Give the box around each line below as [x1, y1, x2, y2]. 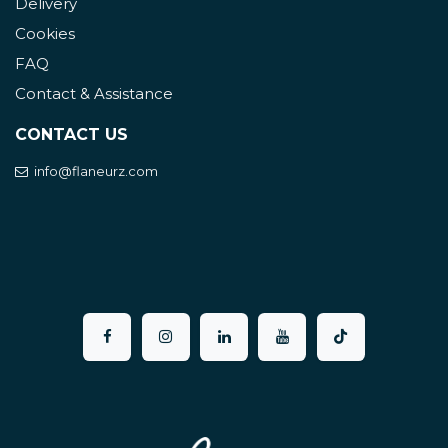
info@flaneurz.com [28, 163, 158, 180]
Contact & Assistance [15, 84, 173, 104]
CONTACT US [15, 125, 128, 145]
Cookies [15, 24, 75, 44]
